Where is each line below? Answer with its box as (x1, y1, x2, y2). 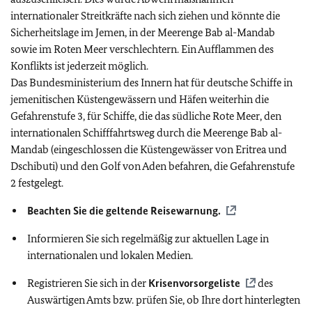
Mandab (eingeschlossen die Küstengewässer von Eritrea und (10, 143, 287, 156)
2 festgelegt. (10, 176, 63, 189)
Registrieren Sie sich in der (27, 276, 148, 290)
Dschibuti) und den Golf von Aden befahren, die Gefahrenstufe (10, 159, 295, 173)
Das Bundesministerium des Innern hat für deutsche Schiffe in (10, 76, 292, 89)
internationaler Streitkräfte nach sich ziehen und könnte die (10, 9, 280, 22)
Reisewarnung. (150, 204, 221, 217)
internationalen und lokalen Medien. (27, 249, 193, 262)
